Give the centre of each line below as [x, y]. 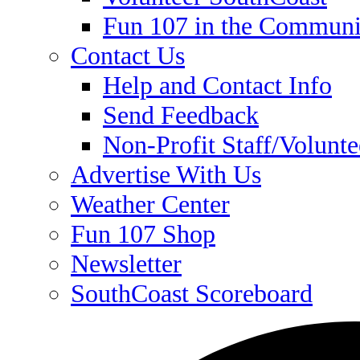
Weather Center [150, 204]
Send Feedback [181, 115]
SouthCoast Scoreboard [192, 293]
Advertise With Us [166, 174]
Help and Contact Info [217, 85]
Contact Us [128, 55]
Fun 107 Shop [143, 234]
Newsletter [126, 264]
